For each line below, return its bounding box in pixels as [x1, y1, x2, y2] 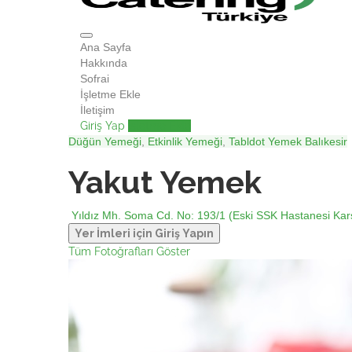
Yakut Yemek [68, 163, 262, 200]
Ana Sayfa [80, 41, 131, 53]
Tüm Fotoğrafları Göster [68, 245, 190, 258]
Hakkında [80, 57, 127, 69]
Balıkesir [305, 135, 347, 148]
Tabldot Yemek [229, 135, 302, 148]
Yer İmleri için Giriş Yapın [75, 227, 214, 240]
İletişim [80, 104, 115, 116]
